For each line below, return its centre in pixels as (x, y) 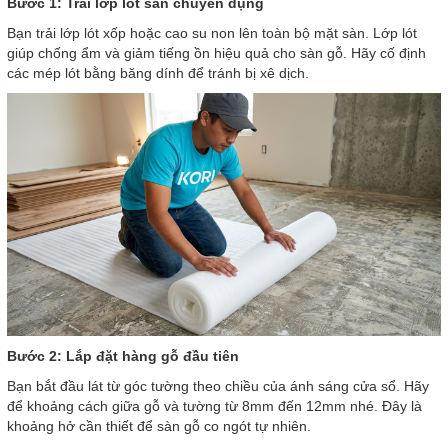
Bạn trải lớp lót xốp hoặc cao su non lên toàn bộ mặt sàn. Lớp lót (212, 33)
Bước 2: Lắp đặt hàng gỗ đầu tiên (123, 355)
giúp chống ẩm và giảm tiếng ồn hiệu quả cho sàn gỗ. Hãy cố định (216, 53)
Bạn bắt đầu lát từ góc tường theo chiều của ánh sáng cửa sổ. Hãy (218, 385)
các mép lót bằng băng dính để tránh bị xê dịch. (158, 73)
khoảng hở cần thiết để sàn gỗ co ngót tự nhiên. (159, 425)
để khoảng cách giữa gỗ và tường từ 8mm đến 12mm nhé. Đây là (214, 405)
